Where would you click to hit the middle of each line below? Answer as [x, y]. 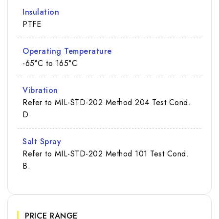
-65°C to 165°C [50, 63]
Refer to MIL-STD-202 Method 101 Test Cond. [106, 153]
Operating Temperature [67, 51]
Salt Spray [42, 141]
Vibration [40, 90]
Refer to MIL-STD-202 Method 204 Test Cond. [107, 102]
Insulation [41, 12]
